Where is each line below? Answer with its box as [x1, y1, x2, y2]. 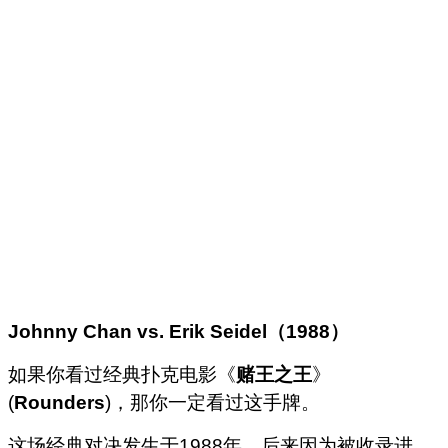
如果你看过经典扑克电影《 [8, 363, 236, 385]
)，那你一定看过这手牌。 [105, 391, 320, 413]
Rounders [14, 391, 105, 413]
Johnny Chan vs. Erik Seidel [8, 320, 267, 342]
